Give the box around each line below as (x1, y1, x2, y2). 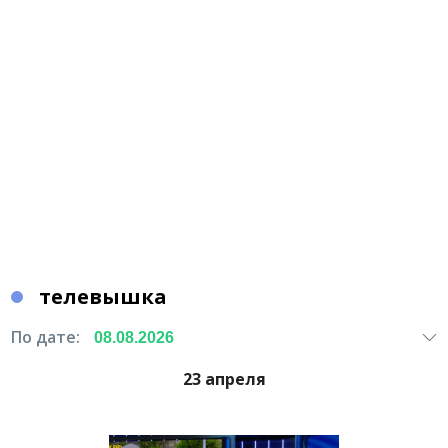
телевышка (39, 283, 168, 310)
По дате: (11, 326, 81, 348)
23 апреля (182, 368, 266, 390)
